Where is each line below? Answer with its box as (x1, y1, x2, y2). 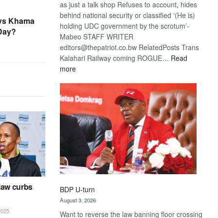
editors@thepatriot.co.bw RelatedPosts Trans (60, 42, 200, 52)
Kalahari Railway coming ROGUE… (60, 53, 171, 63)
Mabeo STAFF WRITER (60, 31, 134, 41)
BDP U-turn (60, 184, 95, 194)
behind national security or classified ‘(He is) (60, 10, 196, 20)
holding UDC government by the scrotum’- (60, 20, 190, 31)
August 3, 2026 (60, 196, 96, 204)
